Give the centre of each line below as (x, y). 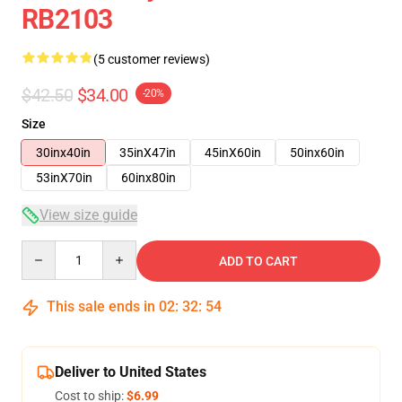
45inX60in (233, 153)
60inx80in (149, 178)
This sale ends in (101, 306)
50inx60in (317, 153)
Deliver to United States (131, 372)
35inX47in (148, 153)
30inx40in (63, 153)
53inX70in (64, 178)
